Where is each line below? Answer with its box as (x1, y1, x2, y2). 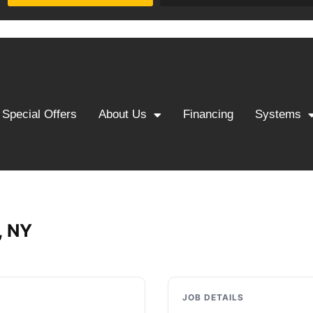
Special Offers (1, 108, 77, 121)
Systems (255, 108, 302, 121)
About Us (98, 108, 147, 121)
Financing (183, 108, 233, 121)
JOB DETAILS (182, 292, 244, 303)
